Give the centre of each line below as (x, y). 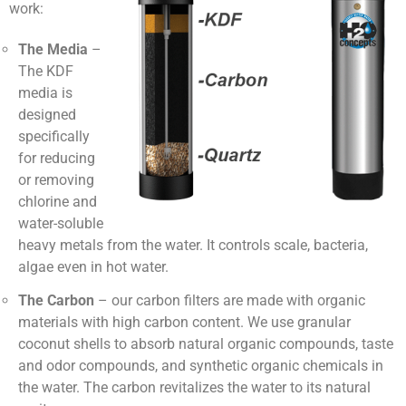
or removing (57, 180)
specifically (54, 137)
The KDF (46, 72)
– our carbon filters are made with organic (230, 300)
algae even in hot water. (94, 267)
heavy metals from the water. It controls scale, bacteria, (193, 246)
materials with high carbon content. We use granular (185, 322)
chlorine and (58, 202)
